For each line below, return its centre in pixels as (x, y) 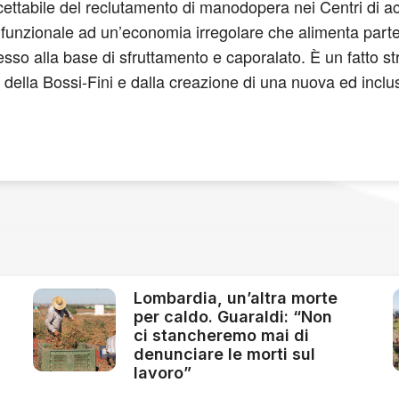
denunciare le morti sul (225, 354)
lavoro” (163, 372)
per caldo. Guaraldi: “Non (233, 316)
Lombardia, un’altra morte (236, 297)
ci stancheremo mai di (222, 335)
